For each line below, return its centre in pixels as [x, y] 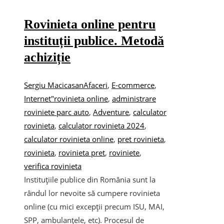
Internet [37, 98]
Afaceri [95, 85]
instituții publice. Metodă [94, 40]
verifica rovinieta [53, 166]
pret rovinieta [141, 139]
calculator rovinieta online [69, 139]
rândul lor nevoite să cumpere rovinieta [92, 193]
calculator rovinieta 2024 [101, 125]
